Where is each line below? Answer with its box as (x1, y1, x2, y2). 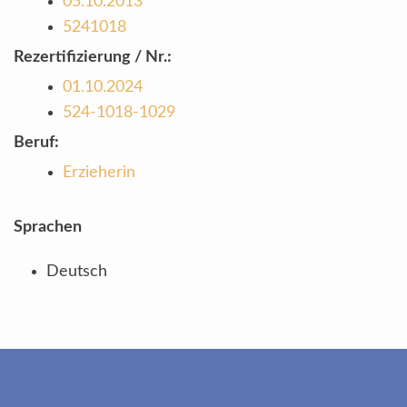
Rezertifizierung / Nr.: (14, 49, 172, 65)
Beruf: (14, 134, 59, 151)
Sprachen (14, 219, 82, 235)
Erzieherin (63, 164, 135, 181)
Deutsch (46, 263, 107, 280)
